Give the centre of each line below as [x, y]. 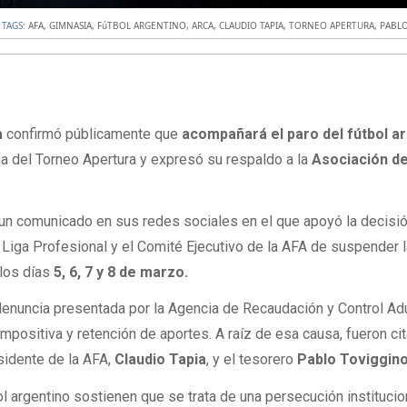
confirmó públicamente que [93, 134]
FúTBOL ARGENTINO [142, 25]
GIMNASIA [71, 25]
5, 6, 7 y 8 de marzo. [121, 273]
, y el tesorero [252, 360]
